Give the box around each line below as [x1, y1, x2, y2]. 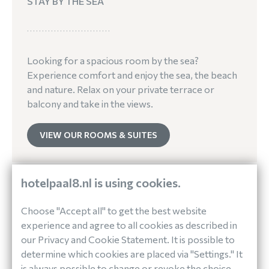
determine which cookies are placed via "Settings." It [21, 248, 243, 259]
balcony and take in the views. [27, 97, 153, 109]
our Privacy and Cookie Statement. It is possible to [21, 234, 235, 245]
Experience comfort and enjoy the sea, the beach [27, 68, 237, 80]
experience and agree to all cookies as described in [21, 219, 237, 231]
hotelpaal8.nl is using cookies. [21, 175, 181, 190]
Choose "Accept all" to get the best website [21, 205, 207, 216]
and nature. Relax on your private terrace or [27, 83, 214, 95]
